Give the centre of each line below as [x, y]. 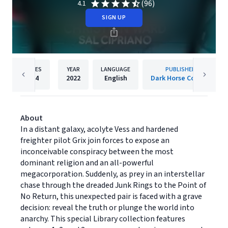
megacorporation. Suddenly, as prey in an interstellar [112, 174]
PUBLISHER [180, 69]
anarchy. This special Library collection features [103, 219]
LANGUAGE [116, 69]
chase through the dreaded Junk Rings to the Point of [113, 185]
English [116, 78]
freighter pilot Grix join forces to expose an [95, 140]
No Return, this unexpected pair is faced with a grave [111, 196]
